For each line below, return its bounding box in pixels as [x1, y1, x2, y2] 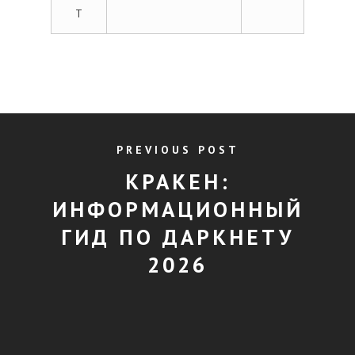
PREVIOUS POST [116, 143, 239, 157]
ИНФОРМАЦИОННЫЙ [52, 195, 303, 223]
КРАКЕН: [124, 167, 231, 196]
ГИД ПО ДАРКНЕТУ [61, 223, 294, 251]
